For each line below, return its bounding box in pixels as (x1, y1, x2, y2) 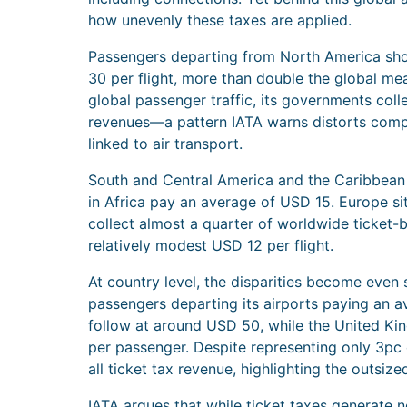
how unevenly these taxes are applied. (88, 11, 352, 30)
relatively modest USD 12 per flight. (88, 236, 333, 255)
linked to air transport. (88, 134, 243, 154)
